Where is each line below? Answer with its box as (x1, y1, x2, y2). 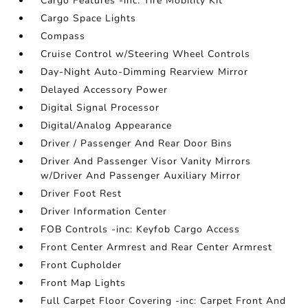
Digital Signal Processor (41, 101, 160, 114)
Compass (41, 30, 86, 43)
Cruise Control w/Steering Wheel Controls (41, 47, 251, 60)
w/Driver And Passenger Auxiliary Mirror (41, 169, 241, 182)
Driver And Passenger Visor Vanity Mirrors (41, 155, 252, 168)
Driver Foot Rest (41, 187, 122, 200)
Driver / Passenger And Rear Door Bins (41, 137, 233, 150)
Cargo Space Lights (41, 12, 137, 25)
